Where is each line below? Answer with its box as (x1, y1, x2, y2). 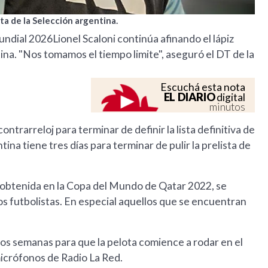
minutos (209, 100, 246, 114)
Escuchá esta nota (160, 81, 246, 94)
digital (215, 91, 246, 104)
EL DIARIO (163, 90, 215, 104)
